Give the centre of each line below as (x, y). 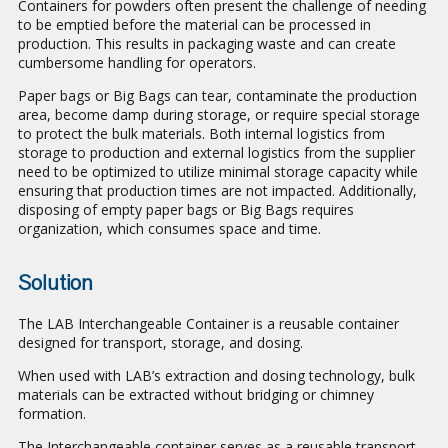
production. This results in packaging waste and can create (207, 44)
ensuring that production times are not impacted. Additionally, (217, 191)
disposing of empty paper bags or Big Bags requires (186, 210)
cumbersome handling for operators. (137, 63)
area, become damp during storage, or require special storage (219, 115)
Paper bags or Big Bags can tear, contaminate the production (217, 96)
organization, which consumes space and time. (169, 229)
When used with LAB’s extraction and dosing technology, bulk (216, 376)
